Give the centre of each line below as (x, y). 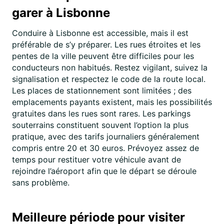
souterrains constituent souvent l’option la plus (100, 125)
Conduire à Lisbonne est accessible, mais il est (100, 33)
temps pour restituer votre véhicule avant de (96, 159)
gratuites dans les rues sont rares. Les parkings (101, 113)
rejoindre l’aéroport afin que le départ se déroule (104, 171)
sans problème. (41, 182)
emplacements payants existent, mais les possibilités (112, 102)
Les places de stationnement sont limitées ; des (102, 90)
